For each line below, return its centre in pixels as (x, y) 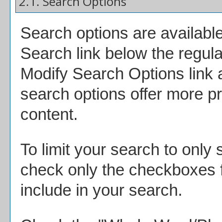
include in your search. (101, 190)
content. (49, 114)
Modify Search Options (105, 74)
